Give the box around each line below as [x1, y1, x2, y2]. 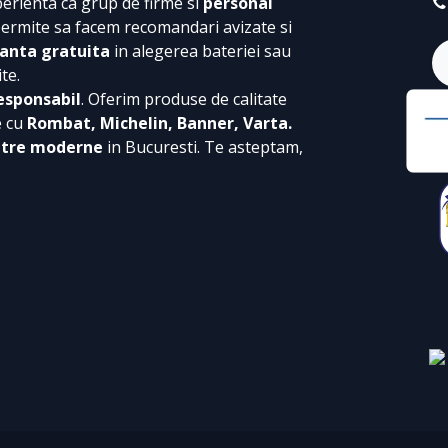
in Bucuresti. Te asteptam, [107, 136, 303, 159]
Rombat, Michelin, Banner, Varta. [27, 112, 292, 135]
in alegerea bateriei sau [110, 40, 291, 63]
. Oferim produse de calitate [81, 88, 287, 111]
